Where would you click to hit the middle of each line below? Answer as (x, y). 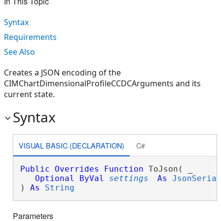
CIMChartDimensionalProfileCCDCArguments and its (102, 83)
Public (35, 169)
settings (129, 178)
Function (124, 169)
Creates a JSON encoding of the (62, 73)
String (59, 188)
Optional (55, 178)
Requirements (30, 37)
